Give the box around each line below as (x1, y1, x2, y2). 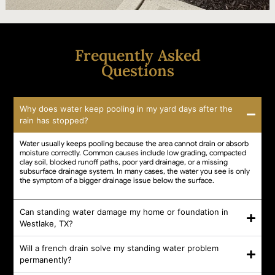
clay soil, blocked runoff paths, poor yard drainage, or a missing (20, 157, 228, 166)
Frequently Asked (74, 45, 201, 65)
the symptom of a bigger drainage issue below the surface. (20, 175, 215, 185)
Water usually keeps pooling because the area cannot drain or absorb (20, 138, 249, 148)
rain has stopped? (20, 115, 89, 125)
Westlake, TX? (20, 219, 74, 229)
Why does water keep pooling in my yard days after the (20, 103, 233, 114)
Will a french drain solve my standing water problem (20, 243, 219, 254)
